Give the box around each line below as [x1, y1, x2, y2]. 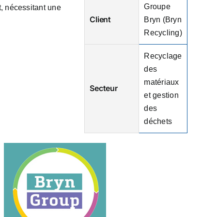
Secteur [90, 83, 118, 93]
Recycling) [144, 29, 182, 37]
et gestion [144, 91, 179, 100]
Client [90, 15, 111, 25]
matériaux [144, 78, 179, 87]
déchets [144, 117, 172, 126]
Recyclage [144, 52, 182, 61]
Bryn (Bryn [144, 15, 182, 24]
